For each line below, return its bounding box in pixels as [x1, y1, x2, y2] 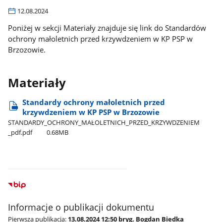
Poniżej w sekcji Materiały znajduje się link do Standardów [8, 23, 207, 33]
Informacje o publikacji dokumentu [8, 201, 155, 213]
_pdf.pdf [8, 127, 33, 137]
